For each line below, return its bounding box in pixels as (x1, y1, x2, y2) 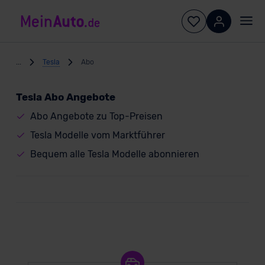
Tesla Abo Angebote (15, 91, 115, 103)
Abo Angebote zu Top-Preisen (30, 111, 163, 122)
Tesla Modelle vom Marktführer (30, 130, 165, 141)
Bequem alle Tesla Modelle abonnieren (30, 148, 199, 160)
